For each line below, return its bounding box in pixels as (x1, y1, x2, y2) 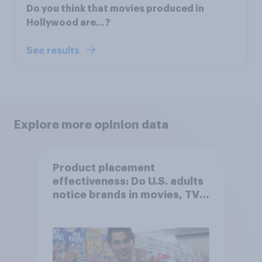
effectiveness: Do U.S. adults (52, 176, 204, 187)
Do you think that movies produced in (26, 4, 204, 13)
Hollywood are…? (26, 18, 111, 27)
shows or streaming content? (52, 203, 208, 214)
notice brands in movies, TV (52, 189, 199, 201)
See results (26, 46, 82, 56)
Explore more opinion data (14, 118, 168, 130)
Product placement (52, 163, 155, 174)
